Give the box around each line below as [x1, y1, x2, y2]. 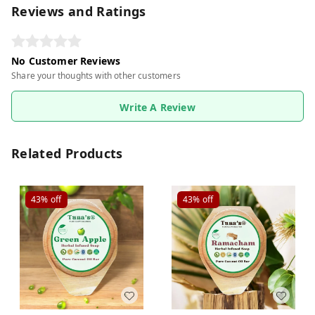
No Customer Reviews [11, 54, 121, 67]
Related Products [11, 145, 123, 162]
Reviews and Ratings [11, 3, 146, 20]
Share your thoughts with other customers [11, 70, 181, 82]
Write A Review [120, 101, 195, 114]
